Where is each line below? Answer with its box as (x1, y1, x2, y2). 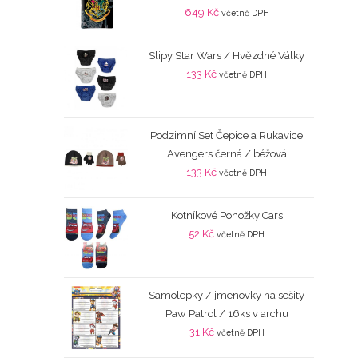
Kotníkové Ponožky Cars (170, 209, 283, 222)
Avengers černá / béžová (166, 148, 287, 161)
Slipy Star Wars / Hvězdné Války (149, 50, 305, 62)
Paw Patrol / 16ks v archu (165, 308, 288, 320)
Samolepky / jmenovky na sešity (149, 289, 305, 302)
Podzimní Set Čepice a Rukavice (150, 129, 304, 142)
